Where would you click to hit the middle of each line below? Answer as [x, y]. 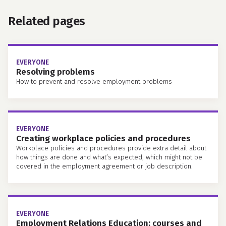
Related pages [47, 21]
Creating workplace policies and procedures [103, 138]
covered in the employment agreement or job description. [104, 166]
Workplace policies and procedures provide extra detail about [111, 148]
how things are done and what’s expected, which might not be [109, 157]
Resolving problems [55, 72]
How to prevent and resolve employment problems [94, 81]
